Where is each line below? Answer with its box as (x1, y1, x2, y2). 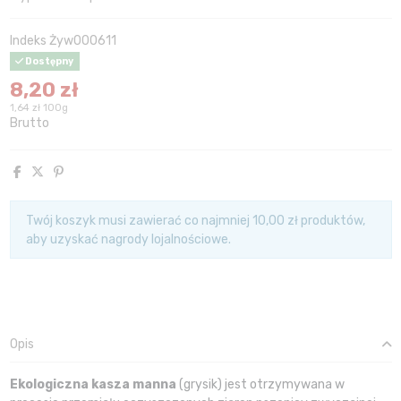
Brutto (9, 115, 49, 132)
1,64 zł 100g (9, 102, 68, 115)
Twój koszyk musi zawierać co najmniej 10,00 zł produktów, (26, 212, 365, 228)
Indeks (9, 33, 47, 49)
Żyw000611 (48, 33, 116, 49)
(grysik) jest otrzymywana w (175, 376, 345, 392)
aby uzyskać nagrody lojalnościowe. (26, 231, 231, 247)
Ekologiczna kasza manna (9, 376, 176, 392)
